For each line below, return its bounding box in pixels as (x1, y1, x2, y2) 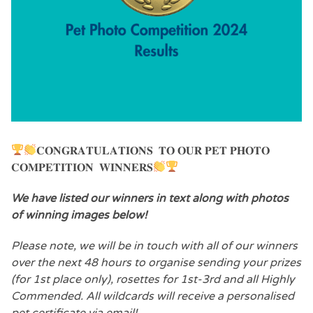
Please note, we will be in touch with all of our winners (11, 238, 298, 253)
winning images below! (25, 208, 147, 222)
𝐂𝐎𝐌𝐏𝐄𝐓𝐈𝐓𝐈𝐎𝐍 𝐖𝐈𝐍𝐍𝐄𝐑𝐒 (11, 160, 153, 175)
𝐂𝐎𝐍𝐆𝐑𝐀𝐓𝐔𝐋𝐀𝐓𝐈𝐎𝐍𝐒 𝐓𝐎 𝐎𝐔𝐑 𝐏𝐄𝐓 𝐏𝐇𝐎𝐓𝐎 (36, 143, 270, 158)
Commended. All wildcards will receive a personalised (11, 289, 294, 303)
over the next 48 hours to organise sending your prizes (11, 255, 301, 270)
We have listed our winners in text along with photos (11, 191, 289, 205)
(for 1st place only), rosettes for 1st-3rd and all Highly (11, 272, 295, 286)
